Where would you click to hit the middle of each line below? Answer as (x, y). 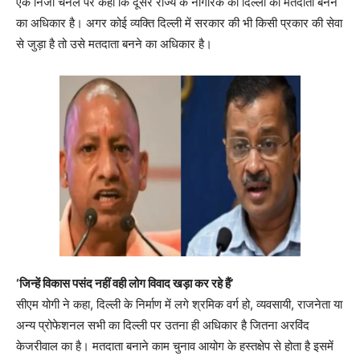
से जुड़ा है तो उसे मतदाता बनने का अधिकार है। (114, 44)
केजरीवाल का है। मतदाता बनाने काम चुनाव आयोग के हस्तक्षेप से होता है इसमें (175, 346)
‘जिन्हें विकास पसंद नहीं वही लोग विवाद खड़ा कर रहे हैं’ (125, 284)
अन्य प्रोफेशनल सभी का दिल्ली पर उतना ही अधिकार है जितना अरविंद (163, 325)
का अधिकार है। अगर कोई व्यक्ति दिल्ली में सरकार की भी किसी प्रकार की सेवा (179, 23)
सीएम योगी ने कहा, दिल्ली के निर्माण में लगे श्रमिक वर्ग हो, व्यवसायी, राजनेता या (179, 305)
